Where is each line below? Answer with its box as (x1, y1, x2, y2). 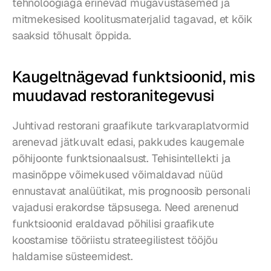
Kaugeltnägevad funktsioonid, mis (12, 67, 255, 88)
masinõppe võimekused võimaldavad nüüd (12, 168, 223, 182)
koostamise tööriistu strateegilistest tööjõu (12, 233, 218, 247)
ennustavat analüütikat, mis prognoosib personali (12, 184, 250, 198)
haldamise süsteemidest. (12, 249, 133, 264)
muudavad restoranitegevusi (12, 85, 215, 106)
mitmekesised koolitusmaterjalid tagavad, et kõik (12, 12, 253, 27)
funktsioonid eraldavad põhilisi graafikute (12, 217, 214, 231)
